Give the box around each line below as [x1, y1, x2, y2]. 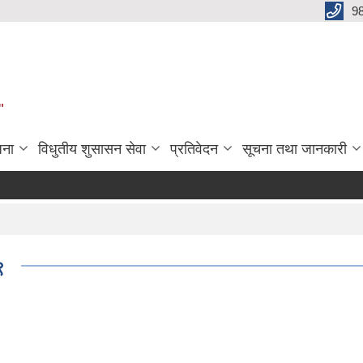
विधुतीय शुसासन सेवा [38, 140, 146, 157]
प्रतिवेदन [170, 140, 218, 157]
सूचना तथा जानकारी [242, 140, 347, 157]
